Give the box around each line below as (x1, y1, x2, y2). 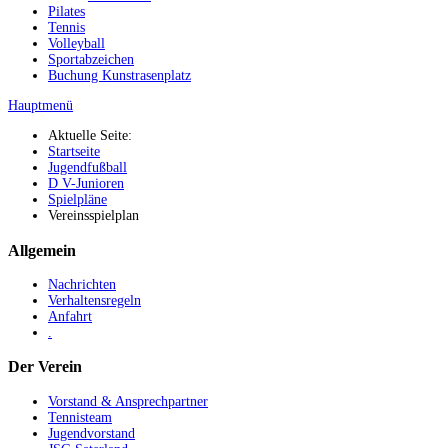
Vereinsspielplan (48, 208, 139, 224)
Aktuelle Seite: (48, 128, 140, 144)
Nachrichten (48, 277, 116, 292)
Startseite (48, 144, 100, 160)
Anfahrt (48, 309, 92, 324)
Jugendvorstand (48, 425, 135, 441)
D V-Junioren (48, 176, 124, 192)
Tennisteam (48, 409, 112, 425)
